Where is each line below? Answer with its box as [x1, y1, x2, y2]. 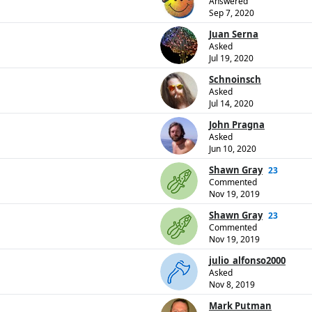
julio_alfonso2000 [209, 254, 286, 267]
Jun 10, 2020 [209, 143, 256, 155]
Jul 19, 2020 [209, 52, 253, 65]
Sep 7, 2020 [209, 7, 254, 19]
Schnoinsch [209, 73, 261, 86]
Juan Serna [209, 28, 258, 41]
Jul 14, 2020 [209, 97, 253, 110]
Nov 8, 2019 [209, 279, 255, 291]
